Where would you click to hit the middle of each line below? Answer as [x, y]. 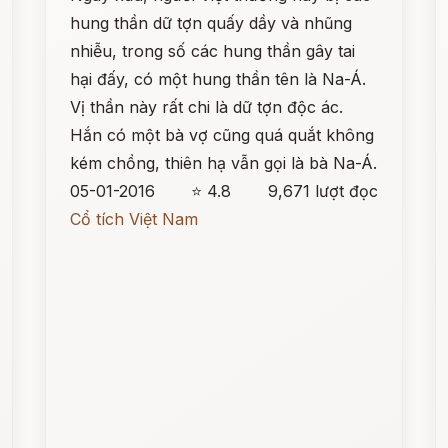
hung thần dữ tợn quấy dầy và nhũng [211, 23]
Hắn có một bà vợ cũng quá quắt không [222, 135]
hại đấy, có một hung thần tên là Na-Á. [218, 79]
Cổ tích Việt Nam [134, 219]
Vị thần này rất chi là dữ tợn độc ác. [207, 107]
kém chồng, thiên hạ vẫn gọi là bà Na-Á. [224, 163]
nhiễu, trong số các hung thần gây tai [213, 51]
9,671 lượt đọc [322, 191]
